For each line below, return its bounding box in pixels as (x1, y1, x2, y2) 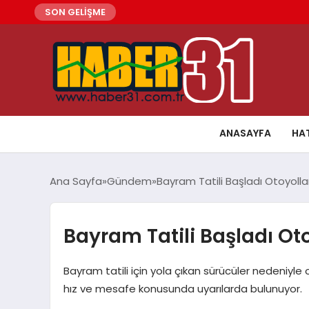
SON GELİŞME (45, 6, 106, 19)
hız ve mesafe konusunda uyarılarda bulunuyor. (63, 281, 302, 296)
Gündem (107, 173, 152, 188)
